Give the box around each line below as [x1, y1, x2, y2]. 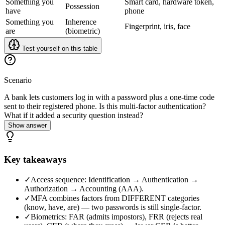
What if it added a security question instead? [4, 111, 143, 120]
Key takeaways [4, 154, 66, 165]
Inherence [65, 18, 96, 27]
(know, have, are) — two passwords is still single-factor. [24, 202, 201, 211]
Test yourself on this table [20, 45, 97, 53]
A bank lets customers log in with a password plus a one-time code [4, 93, 214, 102]
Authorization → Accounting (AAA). [24, 184, 144, 193]
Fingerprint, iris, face [125, 22, 190, 31]
